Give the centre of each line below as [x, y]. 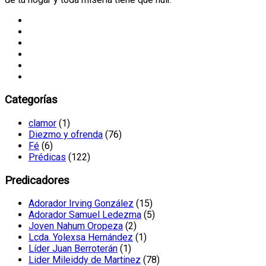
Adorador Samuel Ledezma [85, 215]
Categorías [31, 100]
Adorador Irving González [81, 204]
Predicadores [37, 180]
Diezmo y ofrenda [66, 134]
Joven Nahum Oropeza [76, 226]
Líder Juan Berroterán [73, 249]
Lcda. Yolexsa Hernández [81, 237]
